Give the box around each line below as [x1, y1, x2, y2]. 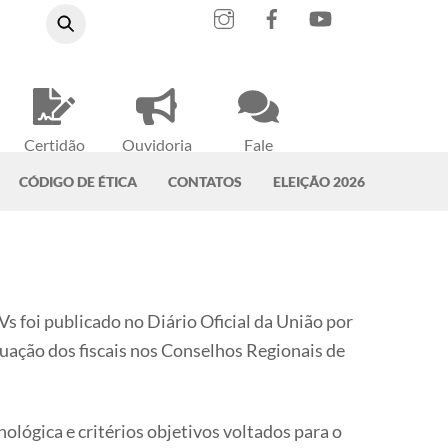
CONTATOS [168, 172, 242, 190]
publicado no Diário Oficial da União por [44, 309, 353, 332]
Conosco [228, 160, 289, 180]
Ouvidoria [121, 135, 192, 155]
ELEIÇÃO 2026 [273, 172, 365, 190]
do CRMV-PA [110, 160, 203, 180]
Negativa [23, 160, 85, 180]
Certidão [23, 135, 85, 155]
